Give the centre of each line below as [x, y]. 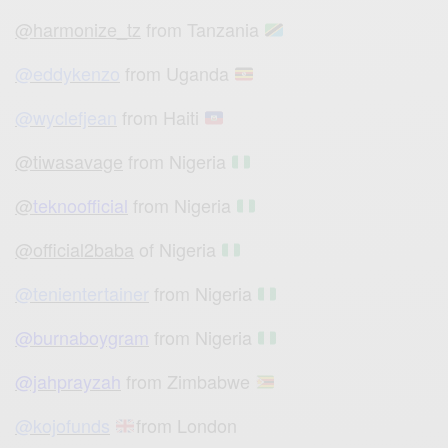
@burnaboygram [82, 337]
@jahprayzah [68, 381]
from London [186, 425]
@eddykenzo [67, 73]
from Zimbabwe [188, 381]
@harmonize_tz [78, 29]
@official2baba [74, 249]
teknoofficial [80, 205]
